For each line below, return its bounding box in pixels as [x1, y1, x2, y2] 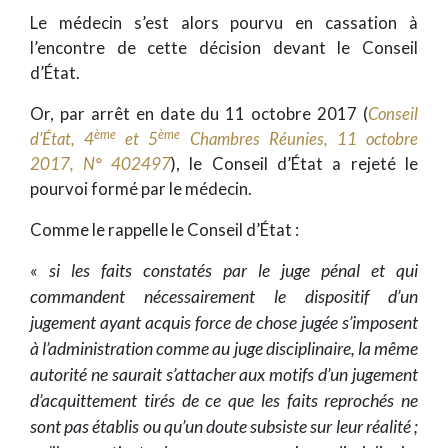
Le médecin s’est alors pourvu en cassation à [30, 12, 418, 34]
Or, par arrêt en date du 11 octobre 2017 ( [30, 103, 368, 125]
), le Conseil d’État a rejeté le [170, 153, 418, 175]
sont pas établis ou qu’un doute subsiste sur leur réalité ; [30, 416, 418, 438]
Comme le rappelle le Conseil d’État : [30, 219, 299, 241]
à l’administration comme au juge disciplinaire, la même [30, 338, 418, 360]
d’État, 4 [30, 128, 95, 150]
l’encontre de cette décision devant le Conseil [30, 37, 418, 59]
